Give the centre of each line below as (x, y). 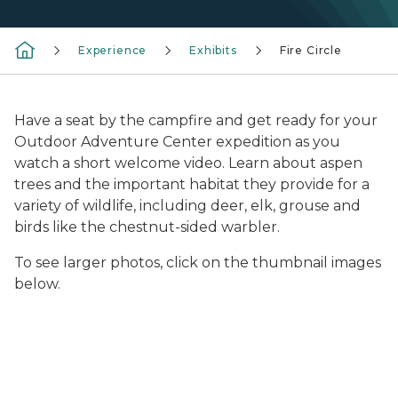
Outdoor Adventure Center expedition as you (177, 142)
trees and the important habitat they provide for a (192, 184)
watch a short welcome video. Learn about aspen (188, 163)
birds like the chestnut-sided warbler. (147, 227)
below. (37, 284)
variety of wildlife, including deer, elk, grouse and (187, 206)
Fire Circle (310, 50)
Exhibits (213, 50)
